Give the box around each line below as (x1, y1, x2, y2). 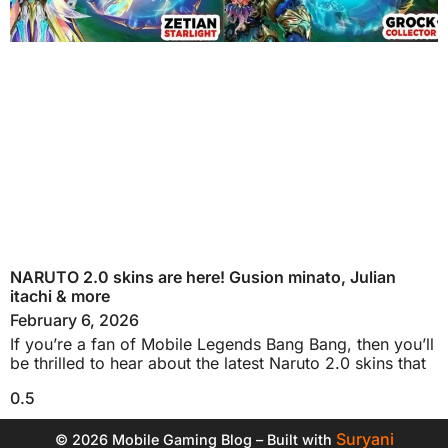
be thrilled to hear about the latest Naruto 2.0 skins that (10, 352, 426, 373)
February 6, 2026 (10, 309, 139, 330)
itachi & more (10, 285, 110, 306)
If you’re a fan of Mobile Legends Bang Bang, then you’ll (10, 333, 434, 354)
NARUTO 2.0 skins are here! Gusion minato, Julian (10, 266, 396, 287)
